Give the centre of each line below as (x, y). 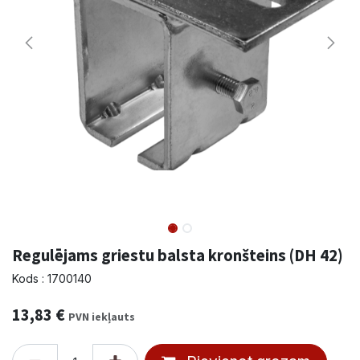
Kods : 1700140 (52, 279)
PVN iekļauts (102, 317)
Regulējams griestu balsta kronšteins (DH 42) (178, 256)
